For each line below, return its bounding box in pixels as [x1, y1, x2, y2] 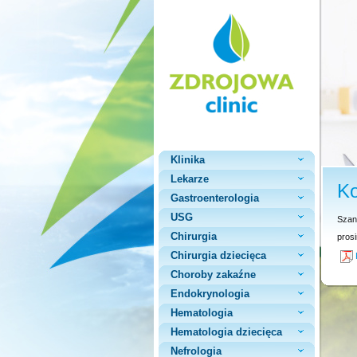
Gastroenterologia [171, 192, 259, 204]
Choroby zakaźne [171, 269, 256, 280]
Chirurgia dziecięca [171, 249, 266, 261]
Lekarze [171, 173, 209, 185]
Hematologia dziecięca [171, 326, 282, 338]
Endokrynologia [171, 288, 249, 300]
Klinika [171, 154, 205, 166]
